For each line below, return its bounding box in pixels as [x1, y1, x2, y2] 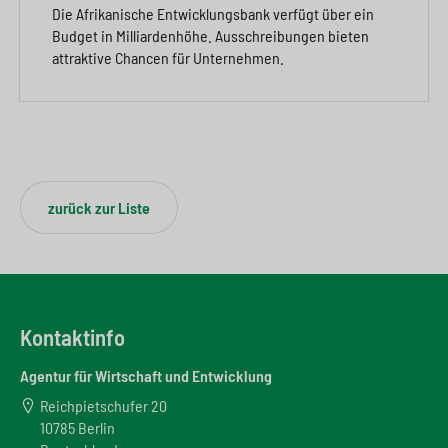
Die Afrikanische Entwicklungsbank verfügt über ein [52, 4, 374, 24]
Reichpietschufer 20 [40, 395, 167, 415]
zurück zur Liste [48, 198, 150, 218]
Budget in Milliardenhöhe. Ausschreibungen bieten [52, 26, 369, 46]
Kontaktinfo [20, 323, 125, 352]
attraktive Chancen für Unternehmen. [52, 48, 284, 68]
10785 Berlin [40, 417, 115, 437]
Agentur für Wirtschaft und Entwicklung [20, 365, 272, 385]
